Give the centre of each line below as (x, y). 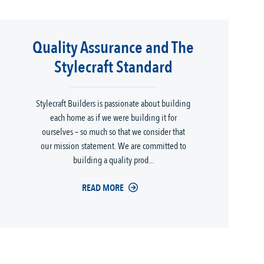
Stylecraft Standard (113, 67)
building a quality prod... (113, 161)
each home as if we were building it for (113, 118)
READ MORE (103, 188)
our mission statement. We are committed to (113, 146)
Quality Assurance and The (113, 48)
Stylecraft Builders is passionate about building (113, 104)
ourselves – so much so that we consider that (113, 132)
